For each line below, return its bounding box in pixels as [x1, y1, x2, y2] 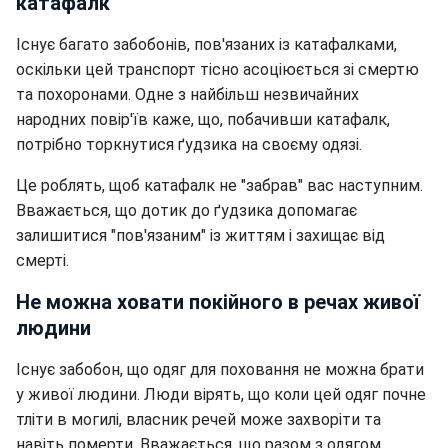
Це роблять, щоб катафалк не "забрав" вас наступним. [16, 175, 423, 195]
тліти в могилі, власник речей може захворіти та [16, 409, 381, 429]
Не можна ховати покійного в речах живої [16, 289, 420, 314]
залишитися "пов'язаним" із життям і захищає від [16, 225, 385, 245]
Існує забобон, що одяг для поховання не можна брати [16, 359, 424, 379]
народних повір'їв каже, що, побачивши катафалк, [16, 109, 390, 129]
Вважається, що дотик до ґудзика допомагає [16, 200, 357, 220]
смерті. [16, 250, 69, 270]
